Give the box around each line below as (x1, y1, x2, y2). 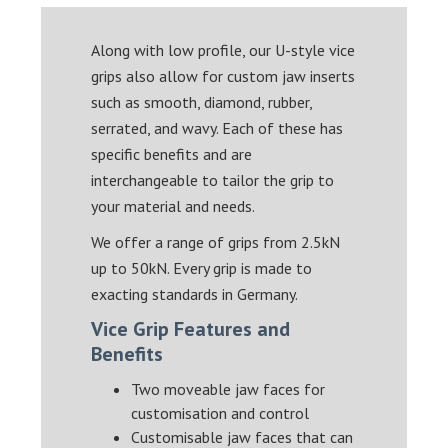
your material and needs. (91, 195, 256, 216)
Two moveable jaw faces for (131, 378, 326, 399)
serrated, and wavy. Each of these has (91, 117, 344, 138)
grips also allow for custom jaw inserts (91, 65, 356, 86)
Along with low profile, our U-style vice (91, 39, 356, 60)
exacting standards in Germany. (91, 283, 299, 304)
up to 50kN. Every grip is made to (91, 257, 313, 278)
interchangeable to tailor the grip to (91, 169, 335, 190)
